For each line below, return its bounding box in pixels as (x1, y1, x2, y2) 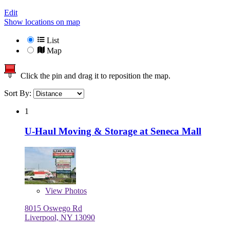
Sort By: (4, 89, 33, 98)
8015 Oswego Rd (25, 203, 82, 213)
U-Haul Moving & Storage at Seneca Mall (25, 125, 201, 137)
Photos (63, 186, 87, 195)
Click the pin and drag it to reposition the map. (16, 71, 170, 81)
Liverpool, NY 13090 (25, 213, 95, 222)
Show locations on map (4, 17, 80, 27)
